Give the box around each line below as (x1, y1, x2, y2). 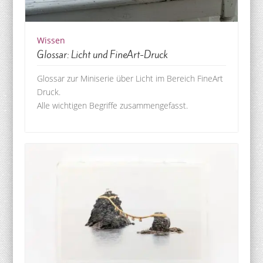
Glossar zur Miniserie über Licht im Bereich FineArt (36, 72, 223, 84)
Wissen (36, 34, 65, 46)
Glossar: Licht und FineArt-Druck (36, 47, 168, 62)
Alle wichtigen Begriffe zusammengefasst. (36, 99, 188, 111)
